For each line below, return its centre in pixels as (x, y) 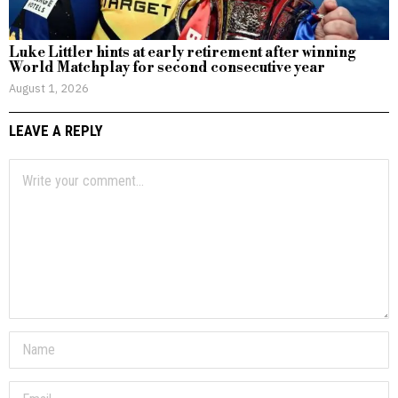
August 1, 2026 (49, 88)
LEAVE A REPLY (56, 130)
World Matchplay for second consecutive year (167, 67)
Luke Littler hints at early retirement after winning (182, 52)
